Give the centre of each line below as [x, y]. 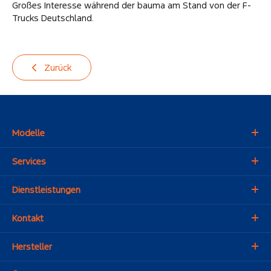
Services [29, 162]
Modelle [28, 133]
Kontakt [28, 218]
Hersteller [32, 247]
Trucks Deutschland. [53, 18]
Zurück [57, 67]
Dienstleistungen [46, 190]
